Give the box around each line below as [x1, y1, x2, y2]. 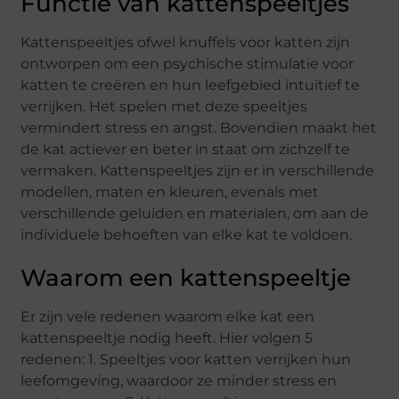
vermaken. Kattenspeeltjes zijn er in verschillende [20, 162, 375, 180]
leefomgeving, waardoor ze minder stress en [20, 372, 338, 390]
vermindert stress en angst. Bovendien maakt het [20, 119, 378, 137]
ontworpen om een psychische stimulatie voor [20, 55, 354, 73]
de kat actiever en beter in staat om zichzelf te [20, 141, 351, 159]
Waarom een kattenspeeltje [20, 264, 352, 293]
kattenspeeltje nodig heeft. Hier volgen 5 [20, 330, 313, 347]
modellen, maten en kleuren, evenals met [20, 183, 320, 201]
